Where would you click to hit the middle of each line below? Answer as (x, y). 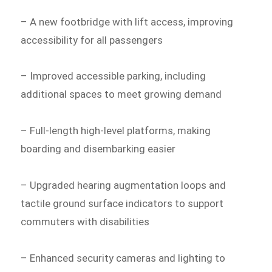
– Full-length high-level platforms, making (116, 131)
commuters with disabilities (88, 221)
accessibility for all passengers (94, 40)
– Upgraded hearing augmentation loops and (124, 185)
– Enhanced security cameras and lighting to (123, 258)
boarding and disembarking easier (101, 149)
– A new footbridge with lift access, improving (127, 22)
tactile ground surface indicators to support (122, 203)
